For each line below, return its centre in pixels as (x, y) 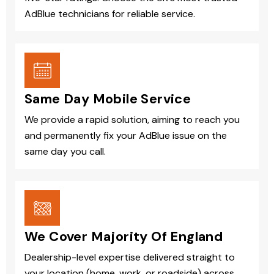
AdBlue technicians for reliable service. (110, 14)
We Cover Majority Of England (124, 237)
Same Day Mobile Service (108, 99)
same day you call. (65, 152)
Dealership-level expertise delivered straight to (130, 257)
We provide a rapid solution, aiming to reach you (132, 120)
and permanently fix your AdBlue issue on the (126, 136)
